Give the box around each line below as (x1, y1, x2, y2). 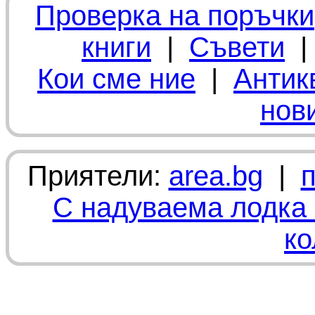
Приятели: (27, 160, 169, 191)
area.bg (168, 160, 263, 191)
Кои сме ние (37, 63, 195, 94)
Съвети (189, 32, 285, 63)
